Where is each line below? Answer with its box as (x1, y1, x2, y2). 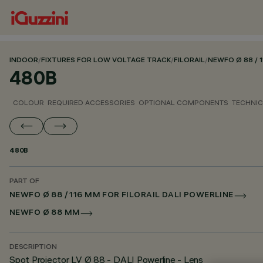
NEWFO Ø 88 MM (9, 209, 80, 218)
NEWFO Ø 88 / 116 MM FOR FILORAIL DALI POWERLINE (9, 191, 234, 200)
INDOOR (9, 57, 38, 65)
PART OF (9, 178, 39, 186)
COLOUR (13, 98, 44, 107)
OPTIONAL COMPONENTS (139, 98, 228, 107)
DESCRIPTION (9, 244, 57, 251)
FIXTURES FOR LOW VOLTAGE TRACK (41, 57, 171, 65)
